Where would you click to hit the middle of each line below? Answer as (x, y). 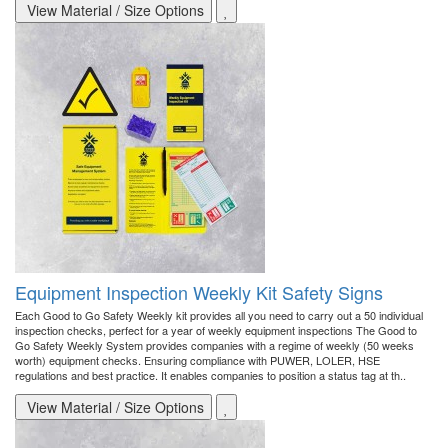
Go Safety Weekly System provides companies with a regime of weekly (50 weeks (214, 345)
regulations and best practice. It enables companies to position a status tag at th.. (210, 375)
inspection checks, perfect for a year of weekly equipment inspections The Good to (216, 330)
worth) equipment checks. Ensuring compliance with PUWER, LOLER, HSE (197, 360)
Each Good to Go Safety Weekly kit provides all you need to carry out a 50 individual (219, 315)
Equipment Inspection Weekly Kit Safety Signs (199, 292)
